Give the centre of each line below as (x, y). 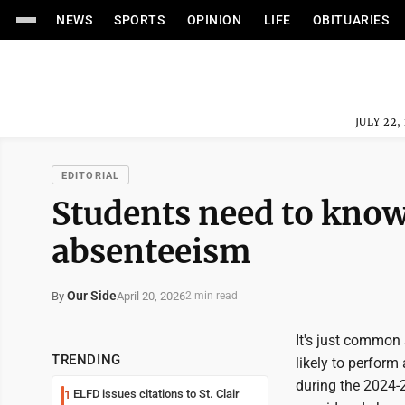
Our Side (92, 296)
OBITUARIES (351, 20)
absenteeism (151, 252)
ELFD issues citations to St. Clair (156, 394)
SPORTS (140, 20)
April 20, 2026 (151, 296)
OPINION (214, 20)
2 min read (212, 296)
